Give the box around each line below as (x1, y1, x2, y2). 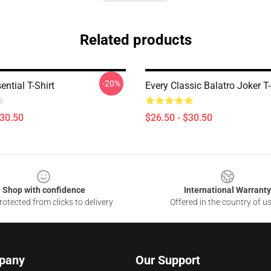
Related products (79, 31, 192, 48)
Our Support (135, 253, 200, 267)
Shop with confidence (2, 185, 85, 195)
